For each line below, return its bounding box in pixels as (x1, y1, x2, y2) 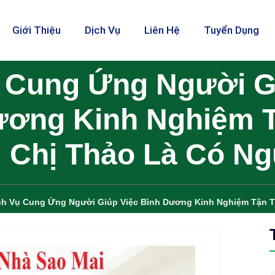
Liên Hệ (144, 24, 180, 36)
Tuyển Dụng (204, 24, 259, 36)
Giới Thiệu (12, 24, 61, 36)
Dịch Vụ (85, 24, 120, 36)
